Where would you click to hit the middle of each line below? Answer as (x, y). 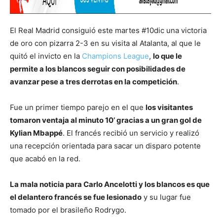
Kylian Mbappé (36, 133)
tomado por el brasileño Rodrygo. (68, 210)
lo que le (167, 56)
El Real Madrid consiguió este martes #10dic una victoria (108, 30)
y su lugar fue (166, 197)
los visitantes (169, 107)
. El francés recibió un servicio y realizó (131, 133)
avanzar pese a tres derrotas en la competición (93, 81)
